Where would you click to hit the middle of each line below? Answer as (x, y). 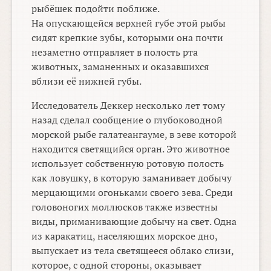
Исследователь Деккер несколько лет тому (129, 106)
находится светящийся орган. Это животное (131, 149)
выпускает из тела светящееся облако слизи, (133, 251)
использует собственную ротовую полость (128, 164)
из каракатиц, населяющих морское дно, (125, 236)
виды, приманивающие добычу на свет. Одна (134, 222)
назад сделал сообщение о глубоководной (127, 120)
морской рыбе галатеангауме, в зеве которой (134, 135)
